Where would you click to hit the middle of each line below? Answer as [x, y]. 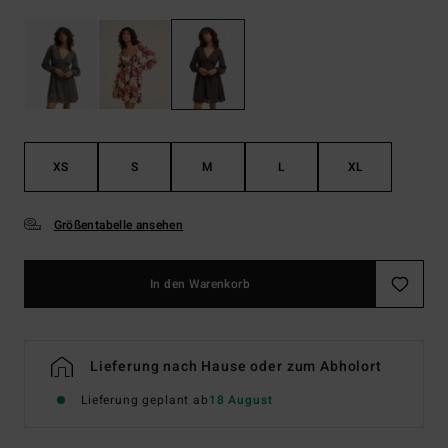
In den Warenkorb [200, 284]
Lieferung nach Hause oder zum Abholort [235, 367]
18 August [240, 400]
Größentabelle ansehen [118, 225]
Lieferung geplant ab [145, 400]
